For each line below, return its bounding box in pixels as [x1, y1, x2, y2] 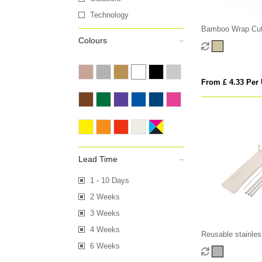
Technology [90, 11, 129, 20]
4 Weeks [90, 225, 120, 235]
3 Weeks [90, 209, 120, 218]
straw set [201, 241, 232, 250]
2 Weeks [90, 192, 120, 202]
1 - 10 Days [90, 176, 130, 185]
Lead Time [78, 154, 118, 164]
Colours [78, 36, 108, 46]
